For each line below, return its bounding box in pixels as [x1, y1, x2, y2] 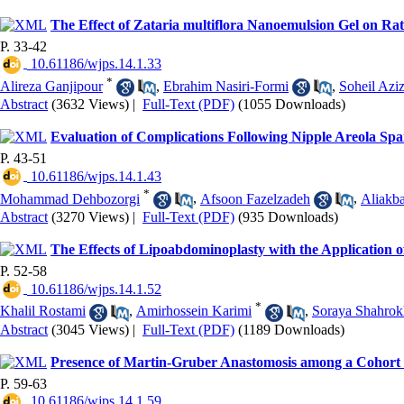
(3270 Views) [51, 208, 129, 225]
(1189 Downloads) [238, 321, 344, 337]
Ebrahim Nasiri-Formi [163, 78, 289, 94]
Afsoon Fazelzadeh [200, 190, 310, 207]
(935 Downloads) [238, 208, 338, 225]
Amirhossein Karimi [136, 303, 252, 319]
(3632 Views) [51, 96, 129, 113]
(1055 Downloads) [238, 96, 345, 113]
